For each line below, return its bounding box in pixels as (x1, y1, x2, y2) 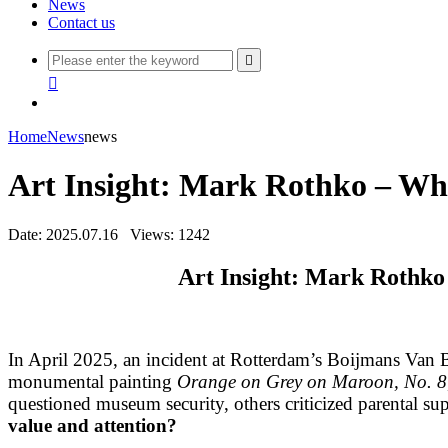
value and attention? (8, 414, 177, 436)
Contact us (48, 14, 115, 31)
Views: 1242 (130, 225, 210, 243)
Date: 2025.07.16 (8, 225, 118, 243)
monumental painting (8, 370, 177, 392)
